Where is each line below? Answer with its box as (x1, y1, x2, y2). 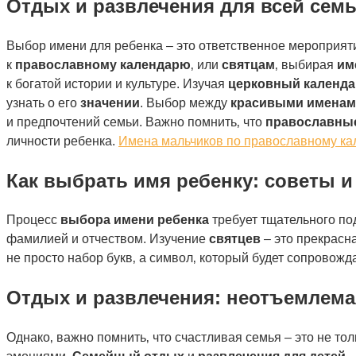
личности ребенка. (6, 133, 118, 148)
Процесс (6, 213, 60, 227)
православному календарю (15, 57, 191, 72)
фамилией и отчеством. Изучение (6, 232, 209, 246)
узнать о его (6, 95, 80, 110)
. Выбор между (140, 95, 230, 110)
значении (80, 95, 140, 110)
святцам (222, 57, 275, 72)
